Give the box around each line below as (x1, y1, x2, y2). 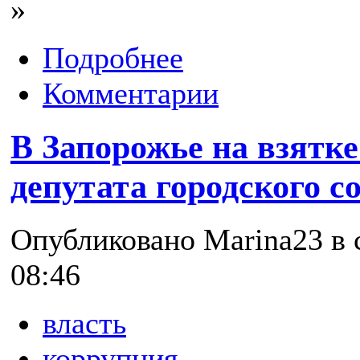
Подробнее (43, 40, 183, 75)
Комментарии (43, 76, 219, 110)
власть (43, 305, 126, 340)
